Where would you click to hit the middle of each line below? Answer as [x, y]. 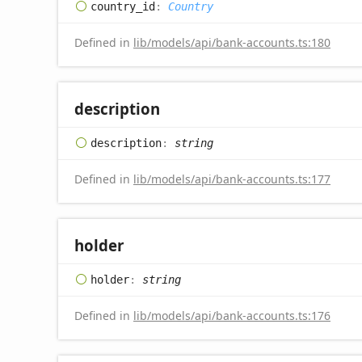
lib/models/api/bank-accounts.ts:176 [232, 316]
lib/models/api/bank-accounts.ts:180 [232, 43]
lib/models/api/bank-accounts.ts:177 [232, 179]
